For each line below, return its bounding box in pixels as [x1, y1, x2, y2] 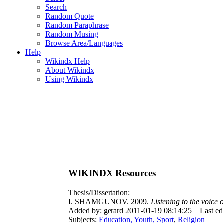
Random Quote [45, 12, 94, 20]
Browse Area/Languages [45, 39, 123, 47]
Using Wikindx [45, 75, 93, 83]
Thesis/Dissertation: [68, 188, 130, 197]
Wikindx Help [45, 57, 90, 65]
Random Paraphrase [45, 21, 109, 29]
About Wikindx [45, 66, 94, 74]
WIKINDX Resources [68, 168, 156, 178]
